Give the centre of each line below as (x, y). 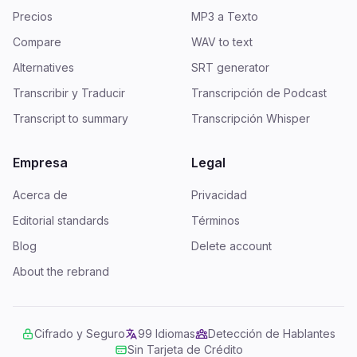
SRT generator (230, 67)
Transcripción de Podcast (259, 93)
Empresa (40, 163)
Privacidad (219, 195)
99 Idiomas (167, 333)
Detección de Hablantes (272, 333)
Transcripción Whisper (251, 118)
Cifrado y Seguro (80, 333)
